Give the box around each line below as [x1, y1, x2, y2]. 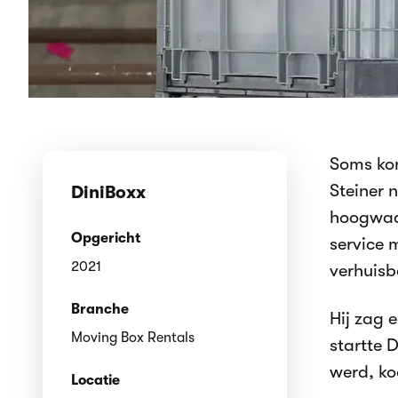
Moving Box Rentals [71, 330, 195, 346]
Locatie [71, 372, 120, 388]
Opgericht [71, 230, 140, 246]
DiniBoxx [71, 182, 146, 203]
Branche [71, 301, 129, 317]
